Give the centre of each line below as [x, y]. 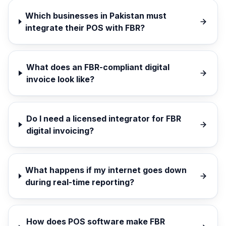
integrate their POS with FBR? [85, 28]
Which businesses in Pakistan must [96, 16]
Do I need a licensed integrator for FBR [103, 119]
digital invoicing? [60, 131]
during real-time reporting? [80, 182]
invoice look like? [60, 79]
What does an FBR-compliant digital [98, 67]
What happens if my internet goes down [106, 170]
